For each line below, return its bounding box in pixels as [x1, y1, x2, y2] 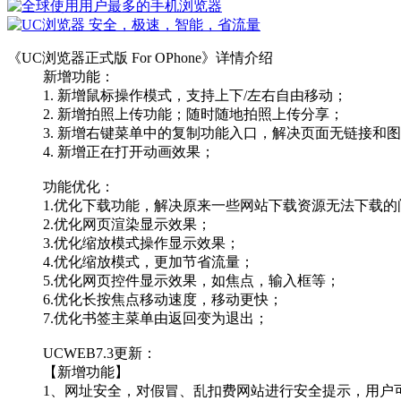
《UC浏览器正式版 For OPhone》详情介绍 [7, 50, 273, 66]
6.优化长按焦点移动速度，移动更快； [43, 292, 283, 308]
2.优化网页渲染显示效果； [43, 217, 211, 233]
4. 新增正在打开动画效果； [43, 144, 215, 160]
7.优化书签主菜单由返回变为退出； [43, 311, 269, 327]
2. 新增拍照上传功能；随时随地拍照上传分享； [43, 107, 344, 123]
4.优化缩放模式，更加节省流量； [43, 254, 254, 270]
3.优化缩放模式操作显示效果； [43, 235, 240, 252]
